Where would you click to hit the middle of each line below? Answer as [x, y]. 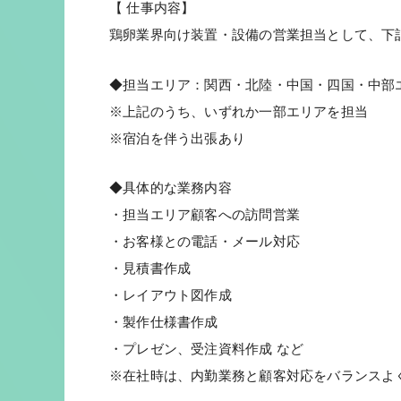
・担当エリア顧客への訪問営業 [205, 214]
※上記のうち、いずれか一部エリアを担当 [239, 111]
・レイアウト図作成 [171, 295]
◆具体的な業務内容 [171, 188]
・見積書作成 [150, 268]
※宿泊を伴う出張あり [178, 138]
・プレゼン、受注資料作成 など [207, 349]
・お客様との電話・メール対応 [205, 241]
